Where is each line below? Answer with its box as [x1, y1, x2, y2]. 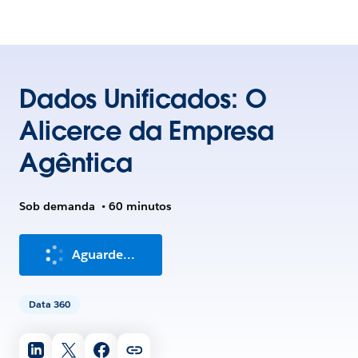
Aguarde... [72, 246, 135, 263]
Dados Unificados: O [19, 82, 267, 115]
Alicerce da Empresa [19, 114, 274, 147]
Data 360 [29, 297, 70, 311]
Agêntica [19, 146, 133, 179]
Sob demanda [19, 199, 95, 213]
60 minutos [109, 199, 171, 213]
